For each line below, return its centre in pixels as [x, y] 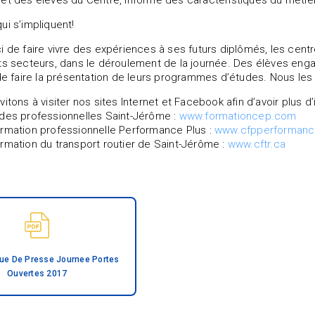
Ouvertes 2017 [37, 273]
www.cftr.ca [257, 144]
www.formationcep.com [238, 116]
